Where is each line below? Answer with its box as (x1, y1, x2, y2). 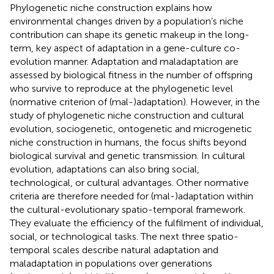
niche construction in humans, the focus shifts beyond (10, 136, 246, 148)
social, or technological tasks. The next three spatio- (10, 230, 239, 242)
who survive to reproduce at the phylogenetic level (10, 82, 233, 94)
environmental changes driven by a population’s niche (10, 15, 243, 27)
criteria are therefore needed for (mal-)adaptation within (10, 190, 253, 202)
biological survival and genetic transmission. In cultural (10, 149, 245, 161)
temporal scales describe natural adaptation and (10, 243, 218, 256)
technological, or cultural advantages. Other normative (10, 176, 249, 188)
